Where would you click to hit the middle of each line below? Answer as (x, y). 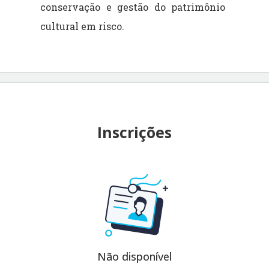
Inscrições (134, 132)
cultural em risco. (83, 26)
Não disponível (134, 256)
